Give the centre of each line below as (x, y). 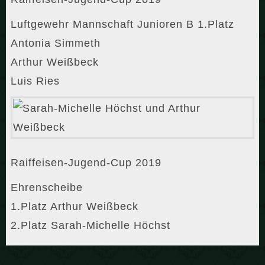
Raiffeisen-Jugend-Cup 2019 (86, 163)
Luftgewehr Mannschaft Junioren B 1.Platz (122, 25)
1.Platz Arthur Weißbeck (75, 207)
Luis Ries (35, 81)
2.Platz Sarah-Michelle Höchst (91, 226)
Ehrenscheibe (47, 188)
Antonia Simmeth (56, 43)
